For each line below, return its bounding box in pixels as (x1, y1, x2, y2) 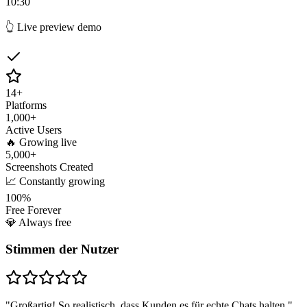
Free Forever (5, 204, 61, 216)
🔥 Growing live (5, 136, 77, 148)
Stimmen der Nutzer (5, 241, 119, 256)
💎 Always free (5, 216, 71, 228)
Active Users (5, 123, 62, 136)
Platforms (5, 99, 47, 111)
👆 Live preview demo (5, 21, 101, 33)
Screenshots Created (5, 160, 93, 173)
